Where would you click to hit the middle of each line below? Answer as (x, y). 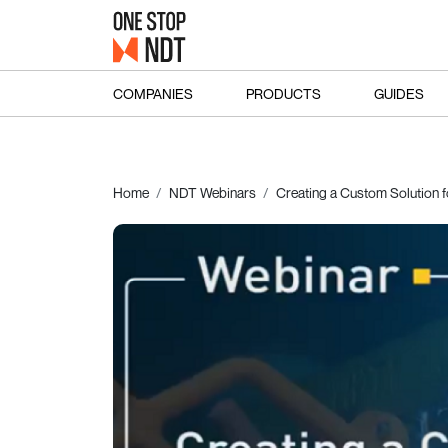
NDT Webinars (212, 192)
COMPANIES (152, 93)
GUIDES (398, 93)
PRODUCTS (283, 93)
